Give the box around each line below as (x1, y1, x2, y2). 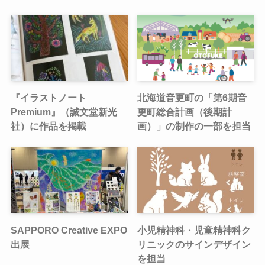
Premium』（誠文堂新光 (10, 106, 117, 117)
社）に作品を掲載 (10, 120, 86, 131)
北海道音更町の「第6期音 (137, 92, 247, 103)
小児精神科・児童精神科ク (137, 224, 251, 235)
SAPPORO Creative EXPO (10, 224, 127, 235)
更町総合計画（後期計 (137, 106, 232, 117)
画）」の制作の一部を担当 (137, 120, 251, 131)
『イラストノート (10, 92, 86, 103)
